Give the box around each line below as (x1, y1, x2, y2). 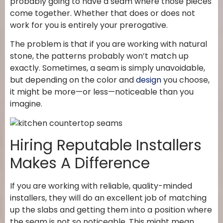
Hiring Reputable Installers (10, 134, 202, 156)
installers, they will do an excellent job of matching (10, 192, 207, 204)
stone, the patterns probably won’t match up (10, 50, 189, 62)
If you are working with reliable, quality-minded (10, 180, 192, 192)
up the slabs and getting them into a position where (10, 204, 212, 216)
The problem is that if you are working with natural (10, 38, 207, 50)
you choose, (161, 74, 210, 86)
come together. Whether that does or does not (10, 7, 195, 19)
